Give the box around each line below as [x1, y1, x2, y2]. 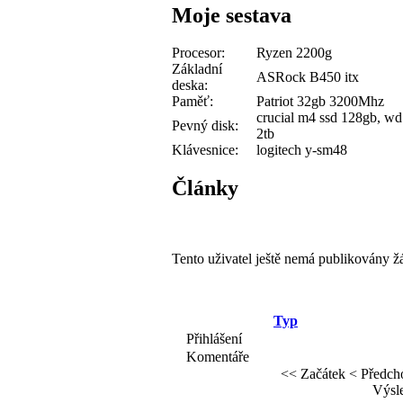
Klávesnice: [172, 142, 238, 158]
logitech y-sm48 [256, 142, 347, 158]
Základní [172, 61, 222, 77]
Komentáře [185, 349, 249, 365]
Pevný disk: [172, 118, 238, 134]
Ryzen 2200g [256, 45, 332, 61]
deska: [172, 77, 208, 94]
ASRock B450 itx [256, 69, 359, 85]
